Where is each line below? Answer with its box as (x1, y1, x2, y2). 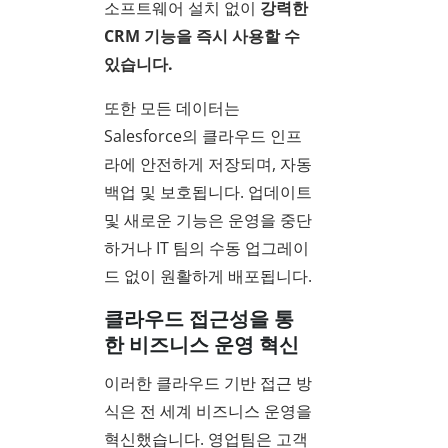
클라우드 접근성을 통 (104, 305, 294, 333)
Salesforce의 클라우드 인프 (104, 125, 302, 148)
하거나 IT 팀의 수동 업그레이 (104, 237, 309, 260)
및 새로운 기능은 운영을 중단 (104, 209, 312, 232)
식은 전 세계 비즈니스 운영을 (104, 399, 312, 422)
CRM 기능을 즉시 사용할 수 (104, 25, 300, 48)
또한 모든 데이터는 (104, 97, 240, 120)
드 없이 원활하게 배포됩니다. (104, 265, 312, 288)
